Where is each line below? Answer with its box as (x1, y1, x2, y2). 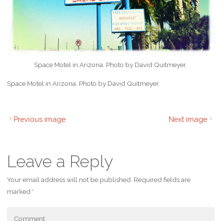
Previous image (14, 114, 66, 123)
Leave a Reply (6, 151, 113, 171)
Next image (168, 114, 207, 123)
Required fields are (133, 176, 190, 184)
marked (6, 187, 32, 195)
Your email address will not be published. (6, 176, 132, 184)
